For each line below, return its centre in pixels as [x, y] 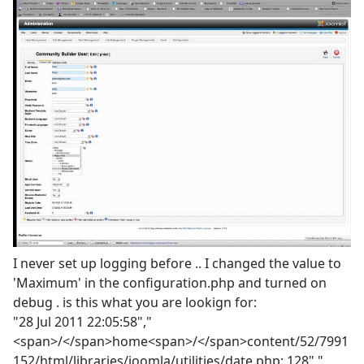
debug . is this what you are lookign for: [135, 303]
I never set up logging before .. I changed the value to [177, 264]
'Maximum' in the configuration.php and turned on [170, 283]
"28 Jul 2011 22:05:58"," [82, 322]
